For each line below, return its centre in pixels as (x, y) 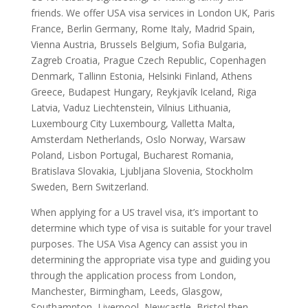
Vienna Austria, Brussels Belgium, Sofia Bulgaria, (139, 44)
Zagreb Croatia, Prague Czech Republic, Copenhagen (148, 60)
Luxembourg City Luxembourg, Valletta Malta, (133, 123)
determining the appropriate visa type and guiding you (150, 259)
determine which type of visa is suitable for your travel (151, 228)
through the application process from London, (133, 275)
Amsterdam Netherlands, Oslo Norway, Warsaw (138, 139)
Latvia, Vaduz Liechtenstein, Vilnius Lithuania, (131, 107)
